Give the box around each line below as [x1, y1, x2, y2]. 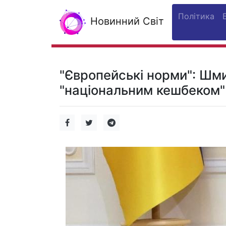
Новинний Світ [87, 15, 164, 28]
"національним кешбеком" [60, 82, 225, 98]
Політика [178, 11, 214, 21]
